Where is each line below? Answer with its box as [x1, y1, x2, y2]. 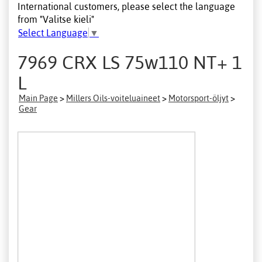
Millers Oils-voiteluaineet [66, 93, 160, 103]
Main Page [19, 93, 58, 103]
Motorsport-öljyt [168, 93, 229, 103]
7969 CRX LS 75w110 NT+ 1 [18, 51, 242, 73]
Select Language [18, 27, 88, 39]
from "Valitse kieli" [18, 13, 94, 25]
